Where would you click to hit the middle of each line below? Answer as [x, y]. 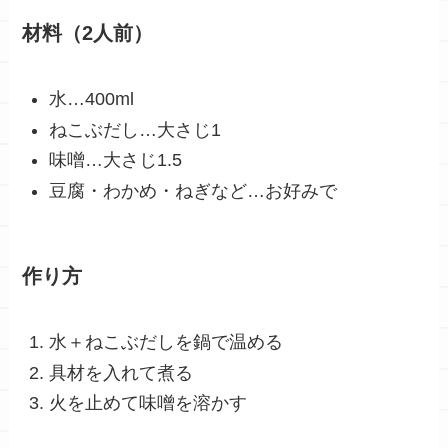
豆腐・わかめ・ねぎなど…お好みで [193, 190]
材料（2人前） [88, 32]
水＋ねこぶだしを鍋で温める [166, 342]
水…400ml [92, 99]
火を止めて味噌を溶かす [148, 403]
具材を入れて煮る [121, 372]
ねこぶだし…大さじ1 [135, 129]
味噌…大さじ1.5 [116, 160]
